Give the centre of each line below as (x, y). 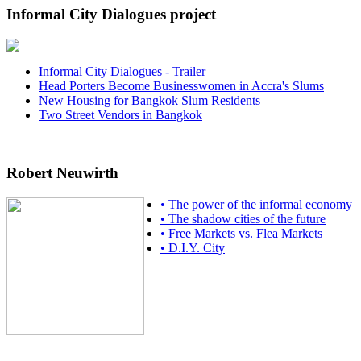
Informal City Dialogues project (111, 14)
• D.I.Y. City (193, 248)
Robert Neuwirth (62, 173)
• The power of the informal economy (256, 204)
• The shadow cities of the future (243, 219)
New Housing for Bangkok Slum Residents (149, 100)
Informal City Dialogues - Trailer (122, 71)
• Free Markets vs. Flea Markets (241, 233)
